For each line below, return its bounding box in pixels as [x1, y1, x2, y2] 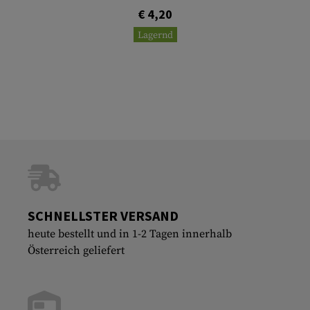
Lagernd [137, 28, 173, 42]
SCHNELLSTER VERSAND [28, 206, 179, 224]
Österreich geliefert [28, 243, 125, 257]
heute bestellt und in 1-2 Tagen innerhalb [28, 226, 232, 241]
